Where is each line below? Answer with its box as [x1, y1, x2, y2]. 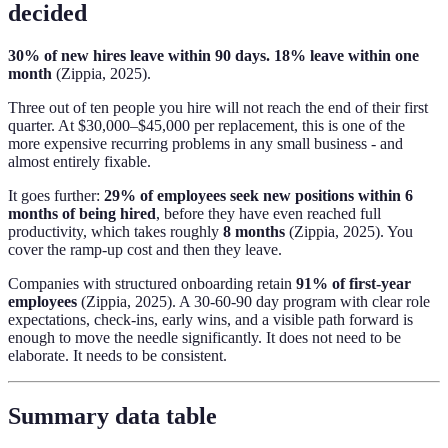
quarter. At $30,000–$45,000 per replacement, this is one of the [8, 117, 405, 135]
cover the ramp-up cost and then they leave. [8, 241, 282, 259]
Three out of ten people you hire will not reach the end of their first [8, 99, 428, 117]
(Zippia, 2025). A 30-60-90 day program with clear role [77, 293, 430, 311]
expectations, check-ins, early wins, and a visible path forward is [8, 311, 413, 329]
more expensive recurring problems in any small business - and [8, 135, 403, 153]
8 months [223, 223, 285, 241]
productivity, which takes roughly [8, 223, 223, 241]
